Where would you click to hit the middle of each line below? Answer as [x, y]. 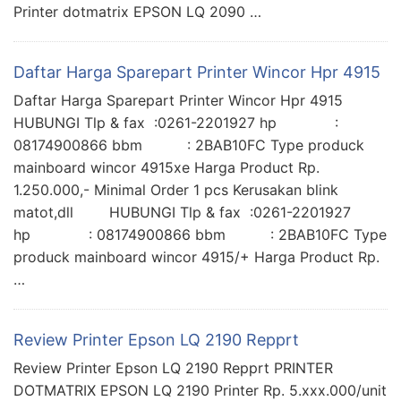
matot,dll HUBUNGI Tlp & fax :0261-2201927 [182, 212]
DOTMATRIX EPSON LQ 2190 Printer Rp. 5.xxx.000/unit [200, 390]
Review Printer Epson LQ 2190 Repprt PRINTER [173, 367]
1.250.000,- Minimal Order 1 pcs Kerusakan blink [176, 189]
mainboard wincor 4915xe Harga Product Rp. [166, 167]
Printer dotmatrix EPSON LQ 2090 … [137, 11]
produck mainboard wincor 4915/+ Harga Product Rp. [196, 256]
